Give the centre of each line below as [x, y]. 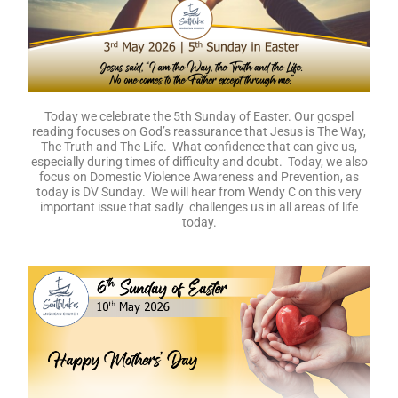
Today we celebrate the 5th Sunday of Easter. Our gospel [199, 116]
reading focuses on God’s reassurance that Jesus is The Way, [199, 131]
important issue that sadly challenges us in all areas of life [199, 207]
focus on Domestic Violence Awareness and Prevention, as [199, 176]
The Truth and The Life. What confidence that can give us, [199, 146]
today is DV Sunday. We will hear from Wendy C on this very [199, 191]
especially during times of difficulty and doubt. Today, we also [199, 161]
